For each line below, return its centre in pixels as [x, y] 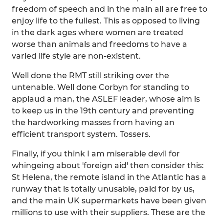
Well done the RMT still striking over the [90, 76]
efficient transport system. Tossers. [81, 134]
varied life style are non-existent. [76, 56]
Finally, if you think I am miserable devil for [96, 154]
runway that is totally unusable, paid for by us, [103, 189]
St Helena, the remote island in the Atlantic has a [109, 177]
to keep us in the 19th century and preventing [103, 111]
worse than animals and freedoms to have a [99, 44]
